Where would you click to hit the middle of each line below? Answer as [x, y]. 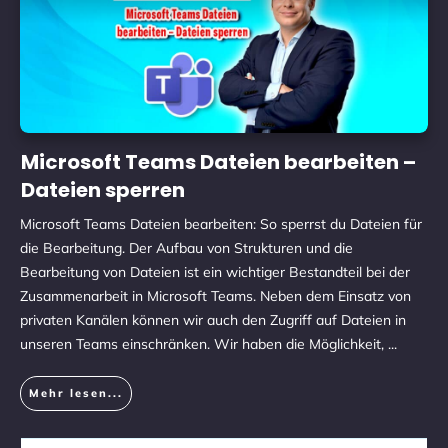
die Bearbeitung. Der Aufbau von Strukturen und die [186, 248]
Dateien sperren [103, 190]
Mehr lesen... [76, 393]
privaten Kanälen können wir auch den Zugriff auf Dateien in [213, 320]
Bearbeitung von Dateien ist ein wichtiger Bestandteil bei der [215, 272]
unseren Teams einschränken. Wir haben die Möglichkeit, [204, 344]
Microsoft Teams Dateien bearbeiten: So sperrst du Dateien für [221, 224]
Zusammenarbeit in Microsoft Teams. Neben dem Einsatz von [215, 296]
